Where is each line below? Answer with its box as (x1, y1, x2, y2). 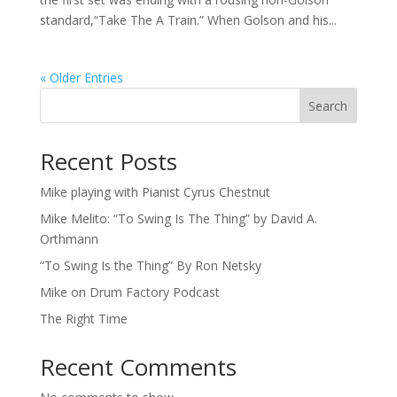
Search (308, 97, 348, 115)
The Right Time (39, 310, 128, 328)
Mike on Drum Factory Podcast (39, 284, 220, 301)
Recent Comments (39, 351, 237, 384)
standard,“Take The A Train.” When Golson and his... (39, 12, 337, 29)
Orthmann (39, 230, 98, 248)
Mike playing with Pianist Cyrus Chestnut (39, 183, 270, 201)
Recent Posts (39, 145, 177, 178)
